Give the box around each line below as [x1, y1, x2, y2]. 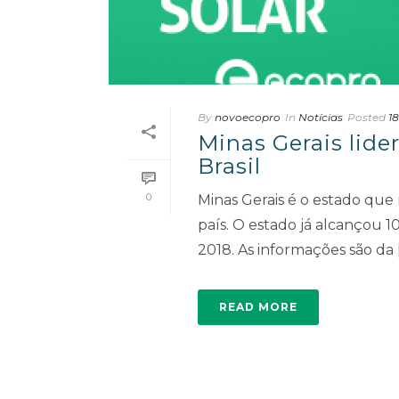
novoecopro [215, 110, 281, 125]
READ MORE [219, 300, 297, 314]
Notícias [298, 110, 343, 125]
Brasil [198, 153, 261, 180]
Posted [347, 110, 386, 125]
